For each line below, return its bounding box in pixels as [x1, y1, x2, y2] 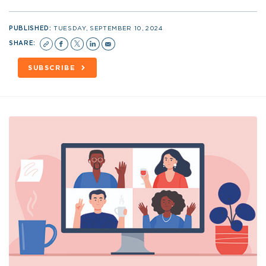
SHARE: [9, 40, 38, 46]
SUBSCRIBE [27, 64, 76, 71]
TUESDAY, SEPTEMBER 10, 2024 [53, 25, 163, 31]
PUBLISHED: [9, 25, 54, 31]
